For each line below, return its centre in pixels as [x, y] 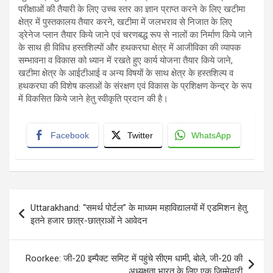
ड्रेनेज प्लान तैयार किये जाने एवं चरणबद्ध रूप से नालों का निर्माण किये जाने [135, 35]
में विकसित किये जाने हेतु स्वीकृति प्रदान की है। [93, 99]
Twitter [140, 136]
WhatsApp [211, 136]
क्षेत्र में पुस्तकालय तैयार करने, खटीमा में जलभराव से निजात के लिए [125, 22]
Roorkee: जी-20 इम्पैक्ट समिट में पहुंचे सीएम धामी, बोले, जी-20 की [134, 259]
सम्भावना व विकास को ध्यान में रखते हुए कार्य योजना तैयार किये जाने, [127, 61]
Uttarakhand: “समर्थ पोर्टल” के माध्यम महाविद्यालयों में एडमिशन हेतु [139, 208]
